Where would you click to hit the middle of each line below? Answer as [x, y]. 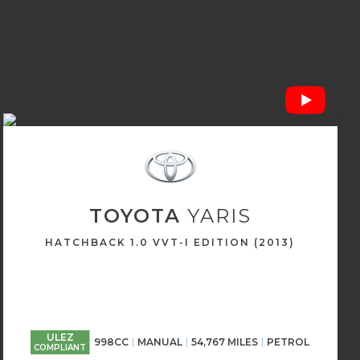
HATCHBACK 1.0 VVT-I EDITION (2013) [170, 242]
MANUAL [160, 342]
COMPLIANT [60, 348]
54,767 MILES [225, 342]
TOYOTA [135, 216]
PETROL [288, 342]
